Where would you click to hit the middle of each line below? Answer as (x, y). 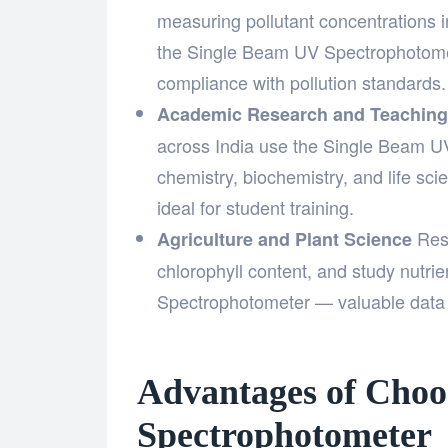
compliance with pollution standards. (301, 82)
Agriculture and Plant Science (284, 239)
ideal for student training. (255, 207)
